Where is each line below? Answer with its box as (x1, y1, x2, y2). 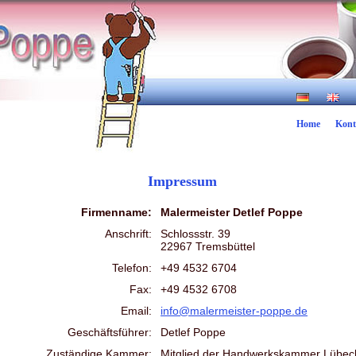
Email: (121, 304, 152, 317)
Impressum (147, 172, 217, 189)
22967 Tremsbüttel (161, 239, 255, 253)
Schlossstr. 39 (161, 226, 230, 240)
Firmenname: (81, 205, 152, 219)
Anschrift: (105, 226, 152, 240)
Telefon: (112, 261, 152, 274)
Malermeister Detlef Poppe (161, 205, 303, 219)
